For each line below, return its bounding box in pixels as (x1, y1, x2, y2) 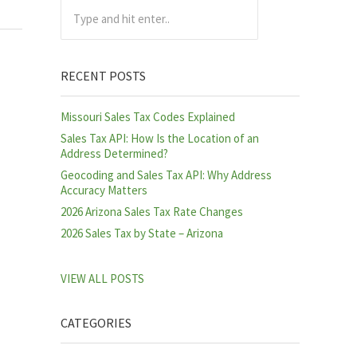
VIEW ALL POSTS (61, 271, 144, 287)
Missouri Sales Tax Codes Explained (61, 109, 235, 125)
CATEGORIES (61, 315, 131, 331)
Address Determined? (61, 146, 168, 162)
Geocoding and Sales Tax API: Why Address (61, 167, 272, 183)
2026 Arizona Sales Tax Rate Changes (61, 204, 243, 220)
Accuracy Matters (61, 182, 147, 198)
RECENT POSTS (61, 68, 146, 84)
